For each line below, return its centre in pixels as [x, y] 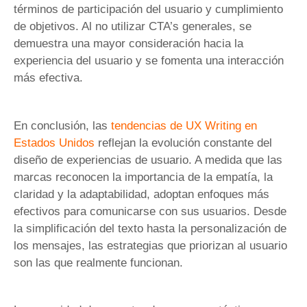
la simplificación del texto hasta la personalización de [150, 228]
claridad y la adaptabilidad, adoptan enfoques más [142, 194]
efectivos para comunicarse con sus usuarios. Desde [150, 211]
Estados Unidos [54, 143]
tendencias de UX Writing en [184, 125]
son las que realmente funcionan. [98, 262]
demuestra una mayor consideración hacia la [128, 44]
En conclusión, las [62, 125]
